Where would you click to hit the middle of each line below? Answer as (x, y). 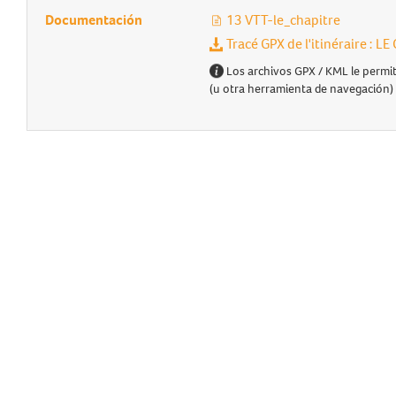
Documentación (94, 20)
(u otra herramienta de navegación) (301, 89)
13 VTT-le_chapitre (282, 20)
